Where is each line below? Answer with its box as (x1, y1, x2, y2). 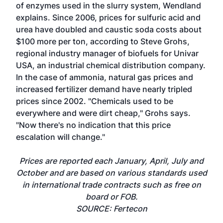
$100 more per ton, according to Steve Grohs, (16, 36, 190, 46)
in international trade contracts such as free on (22, 180, 201, 190)
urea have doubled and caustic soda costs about (16, 24, 202, 34)
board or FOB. (85, 192, 138, 202)
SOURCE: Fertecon (76, 204, 147, 214)
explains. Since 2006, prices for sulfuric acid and (16, 12, 201, 22)
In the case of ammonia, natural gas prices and (16, 72, 193, 82)
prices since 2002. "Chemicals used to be (16, 96, 173, 106)
